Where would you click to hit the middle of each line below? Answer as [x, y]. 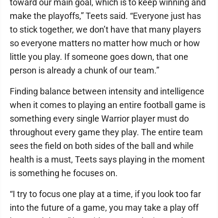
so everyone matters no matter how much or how [105, 43]
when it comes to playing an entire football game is [108, 105]
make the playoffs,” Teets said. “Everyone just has [105, 16]
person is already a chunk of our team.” [84, 70]
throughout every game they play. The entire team [106, 132]
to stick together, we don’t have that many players [105, 29]
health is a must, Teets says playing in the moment [107, 159]
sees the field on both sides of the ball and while [102, 146]
